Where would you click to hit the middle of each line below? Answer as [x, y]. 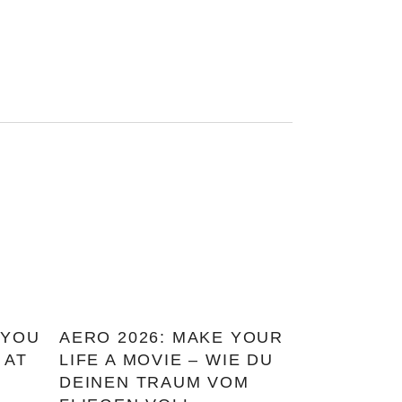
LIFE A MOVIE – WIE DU [166, 360]
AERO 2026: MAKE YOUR [172, 337]
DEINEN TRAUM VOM [154, 382]
